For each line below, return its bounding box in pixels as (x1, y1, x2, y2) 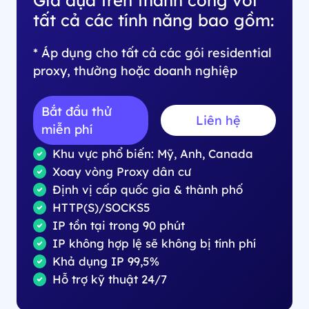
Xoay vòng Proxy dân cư (52, 163, 192, 179)
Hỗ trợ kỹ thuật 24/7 (52, 271, 168, 286)
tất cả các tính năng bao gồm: (32, 9, 274, 30)
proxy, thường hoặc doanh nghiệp (32, 62, 237, 78)
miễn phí (41, 121, 92, 137)
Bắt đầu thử (41, 103, 112, 119)
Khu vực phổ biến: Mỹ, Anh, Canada (52, 146, 254, 161)
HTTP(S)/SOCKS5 (52, 199, 151, 215)
